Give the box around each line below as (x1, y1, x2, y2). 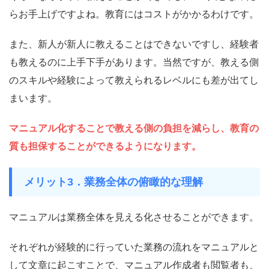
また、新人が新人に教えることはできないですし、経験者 (9, 39, 259, 50)
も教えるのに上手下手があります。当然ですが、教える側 (9, 57, 259, 68)
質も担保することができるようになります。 (9, 141, 201, 152)
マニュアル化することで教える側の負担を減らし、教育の (9, 123, 259, 134)
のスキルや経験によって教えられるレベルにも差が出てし (9, 75, 259, 86)
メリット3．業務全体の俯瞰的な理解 (24, 176, 203, 189)
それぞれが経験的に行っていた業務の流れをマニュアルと (9, 242, 259, 253)
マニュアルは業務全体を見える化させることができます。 (9, 212, 259, 223)
